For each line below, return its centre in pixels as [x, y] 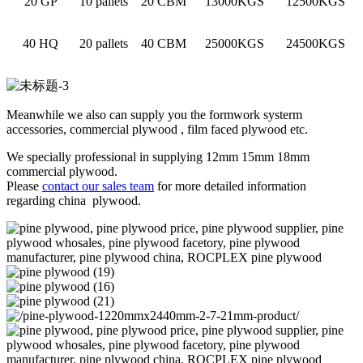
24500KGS [315, 43]
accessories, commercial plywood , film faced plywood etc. [157, 129]
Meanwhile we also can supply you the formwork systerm [154, 114]
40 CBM [164, 43]
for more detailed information [230, 186]
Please [24, 186]
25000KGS [235, 43]
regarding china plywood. [74, 200]
